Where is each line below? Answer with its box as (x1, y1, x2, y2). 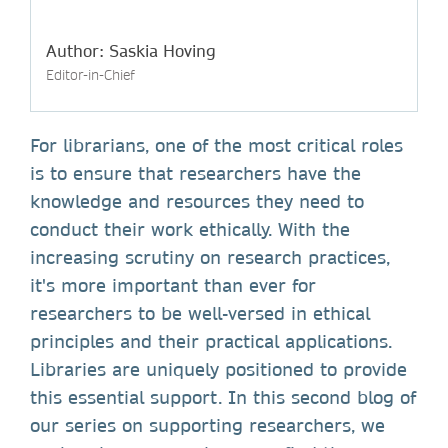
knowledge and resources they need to (30, 189, 364, 213)
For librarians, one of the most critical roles (30, 133, 403, 157)
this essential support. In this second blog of (30, 385, 416, 409)
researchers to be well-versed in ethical (30, 301, 370, 325)
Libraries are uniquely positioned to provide (30, 357, 407, 381)
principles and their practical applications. (30, 329, 392, 353)
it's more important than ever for (30, 273, 316, 297)
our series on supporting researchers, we (30, 413, 385, 437)
